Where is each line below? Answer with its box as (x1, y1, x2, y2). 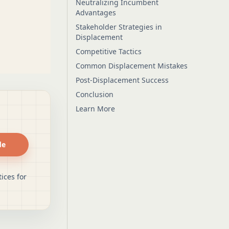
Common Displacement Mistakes (75, 61, 188, 71)
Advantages (75, 8, 116, 17)
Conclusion (75, 89, 113, 99)
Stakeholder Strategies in (75, 22, 162, 32)
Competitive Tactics (75, 47, 142, 56)
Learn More (75, 104, 115, 113)
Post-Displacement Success (75, 75, 169, 85)
